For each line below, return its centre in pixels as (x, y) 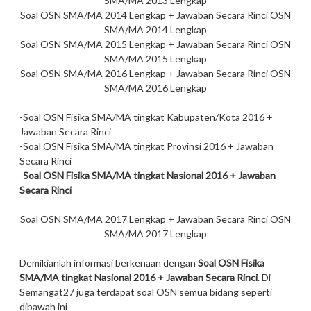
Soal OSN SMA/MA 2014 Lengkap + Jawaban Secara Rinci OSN (155, 15)
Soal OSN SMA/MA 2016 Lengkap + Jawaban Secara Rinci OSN (155, 74)
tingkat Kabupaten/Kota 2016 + (202, 117)
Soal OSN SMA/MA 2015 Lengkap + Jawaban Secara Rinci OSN (155, 44)
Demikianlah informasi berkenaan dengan (109, 263)
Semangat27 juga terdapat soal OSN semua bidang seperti (146, 292)
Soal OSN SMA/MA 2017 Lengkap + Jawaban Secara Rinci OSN (155, 219)
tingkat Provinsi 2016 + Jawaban (202, 146)
